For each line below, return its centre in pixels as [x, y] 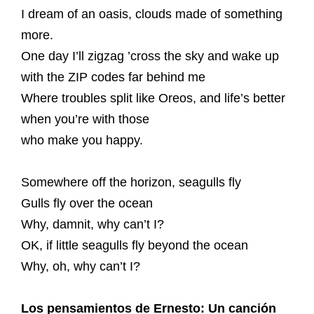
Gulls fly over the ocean [87, 203]
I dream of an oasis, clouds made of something [152, 14]
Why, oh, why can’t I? [81, 266]
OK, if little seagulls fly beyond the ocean [135, 245]
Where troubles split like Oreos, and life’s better [153, 98]
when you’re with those [85, 119]
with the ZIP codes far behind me [113, 77]
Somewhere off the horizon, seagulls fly [131, 182]
